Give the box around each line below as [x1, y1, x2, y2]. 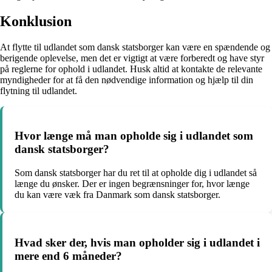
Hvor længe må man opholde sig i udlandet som [15, 129, 253, 143]
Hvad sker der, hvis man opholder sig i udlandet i [15, 236, 260, 249]
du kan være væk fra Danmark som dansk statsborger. [15, 189, 220, 200]
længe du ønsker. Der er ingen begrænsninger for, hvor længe [15, 178, 250, 189]
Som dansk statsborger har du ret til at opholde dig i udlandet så [15, 168, 257, 178]
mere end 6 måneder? [15, 249, 122, 262]
